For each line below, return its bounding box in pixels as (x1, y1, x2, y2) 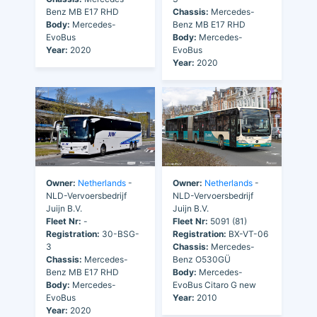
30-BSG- (100, 229, 139, 240)
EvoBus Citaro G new (173, 279, 256, 291)
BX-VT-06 (226, 229, 268, 240)
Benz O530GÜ (173, 254, 231, 265)
